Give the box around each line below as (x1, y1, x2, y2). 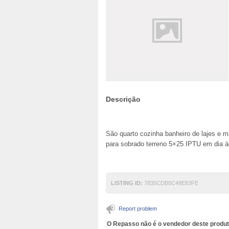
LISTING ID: (111, 180, 143, 186)
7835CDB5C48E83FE (143, 180, 198, 186)
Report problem (119, 205, 157, 212)
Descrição (106, 95, 141, 103)
